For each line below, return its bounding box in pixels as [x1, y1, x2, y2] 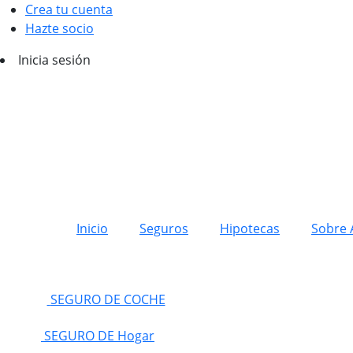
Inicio [76, 220, 108, 237]
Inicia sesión [18, 51, 91, 69]
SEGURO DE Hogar [44, 326, 154, 344]
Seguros [139, 220, 188, 237]
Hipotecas [220, 220, 280, 237]
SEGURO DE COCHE [50, 290, 165, 308]
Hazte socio [25, 20, 94, 37]
